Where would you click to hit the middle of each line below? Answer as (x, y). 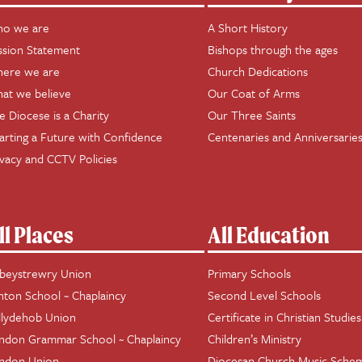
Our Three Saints (252, 115)
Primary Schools (250, 273)
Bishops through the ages (273, 49)
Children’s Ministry (255, 339)
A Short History (248, 27)
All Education (269, 235)
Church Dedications (258, 71)
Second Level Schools (265, 295)
